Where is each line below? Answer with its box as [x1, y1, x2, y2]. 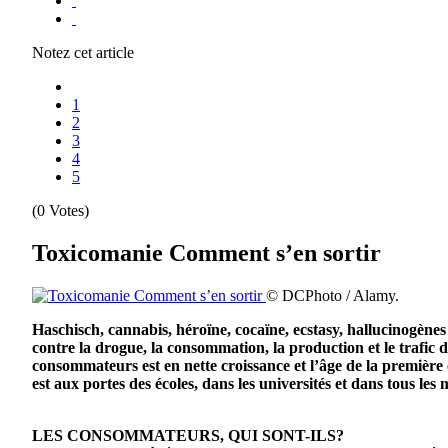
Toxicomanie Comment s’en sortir [32, 239, 381, 266]
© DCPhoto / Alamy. [266, 286, 399, 304]
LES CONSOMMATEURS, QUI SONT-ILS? [32, 426, 344, 444]
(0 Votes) [32, 201, 89, 219]
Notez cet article [32, 43, 134, 61]
